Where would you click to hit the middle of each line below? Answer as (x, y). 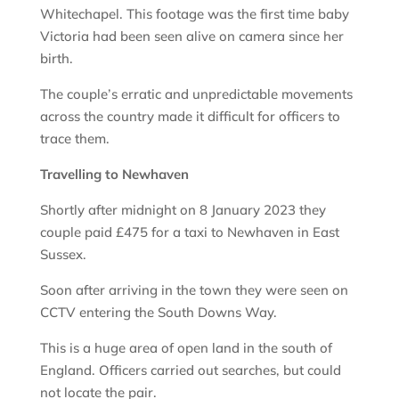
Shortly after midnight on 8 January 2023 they (183, 210)
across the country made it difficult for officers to (190, 117)
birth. (58, 59)
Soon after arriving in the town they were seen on (194, 290)
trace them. (76, 139)
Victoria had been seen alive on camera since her (191, 37)
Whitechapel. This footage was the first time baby (194, 14)
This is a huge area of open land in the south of (186, 348)
